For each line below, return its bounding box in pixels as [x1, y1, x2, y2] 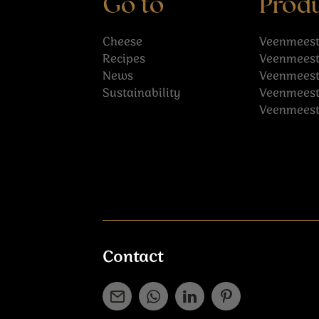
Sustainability [103, 85, 181, 103]
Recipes [103, 51, 145, 68]
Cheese [103, 33, 142, 51]
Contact [103, 245, 164, 270]
